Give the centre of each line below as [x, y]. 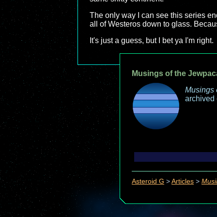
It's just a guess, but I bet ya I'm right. [152, 40]
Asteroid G [148, 182]
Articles [183, 182]
